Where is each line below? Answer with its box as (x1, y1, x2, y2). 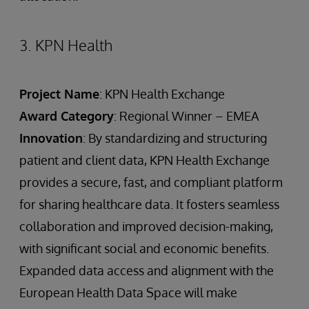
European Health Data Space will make (19, 284, 237, 300)
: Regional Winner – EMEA (114, 108, 259, 123)
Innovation (19, 130, 83, 146)
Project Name (19, 86, 99, 101)
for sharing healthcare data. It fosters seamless (19, 196, 279, 212)
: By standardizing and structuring (83, 130, 267, 146)
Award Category (19, 108, 114, 123)
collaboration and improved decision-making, (19, 218, 273, 234)
